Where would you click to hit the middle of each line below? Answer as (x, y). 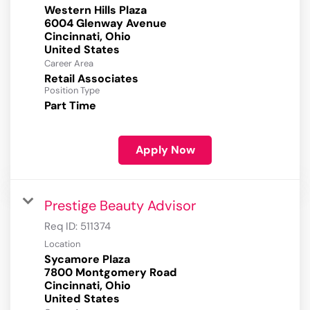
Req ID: (62, 227)
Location (62, 244)
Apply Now (165, 150)
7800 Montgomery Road (111, 273)
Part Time (70, 106)
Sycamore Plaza (87, 259)
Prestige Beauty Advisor (120, 206)
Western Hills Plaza (95, 10)
